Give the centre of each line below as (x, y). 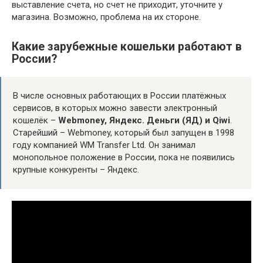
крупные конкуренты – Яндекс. (76, 170)
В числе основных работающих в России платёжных (119, 96)
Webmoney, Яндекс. (101, 121)
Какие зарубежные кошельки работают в (127, 47)
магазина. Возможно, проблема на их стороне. (106, 17)
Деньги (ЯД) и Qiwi (188, 121)
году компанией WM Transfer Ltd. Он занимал (104, 145)
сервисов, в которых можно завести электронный (115, 108)
